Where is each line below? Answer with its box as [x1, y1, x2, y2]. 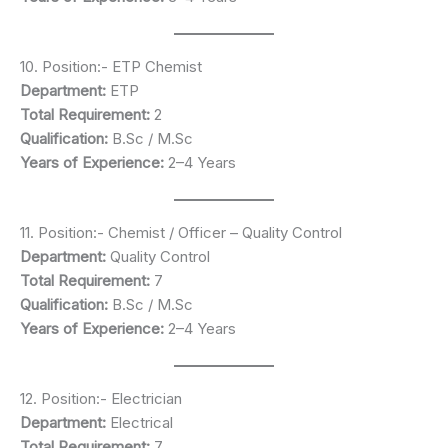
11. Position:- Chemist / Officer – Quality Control [20, 222, 342, 242]
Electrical [106, 412, 173, 432]
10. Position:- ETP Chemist [20, 56, 202, 76]
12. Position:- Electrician [20, 388, 182, 408]
